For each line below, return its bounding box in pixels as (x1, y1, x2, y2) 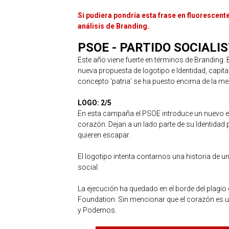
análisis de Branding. (78, 22, 149, 31)
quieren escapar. (78, 131, 130, 140)
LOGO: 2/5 (78, 99, 111, 107)
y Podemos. (78, 206, 117, 215)
